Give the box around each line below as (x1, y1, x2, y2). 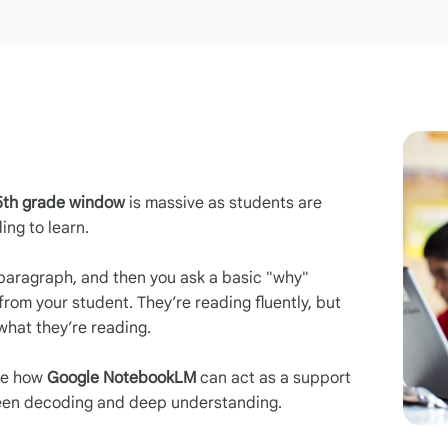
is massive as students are (125, 193, 322, 213)
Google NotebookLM (47, 368, 196, 388)
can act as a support (196, 368, 351, 388)
